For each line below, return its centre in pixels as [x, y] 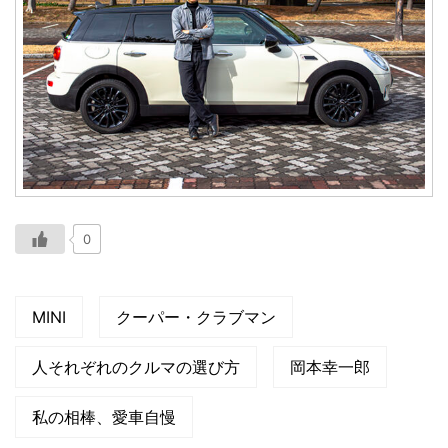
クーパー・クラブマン [196, 317]
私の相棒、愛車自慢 [104, 417]
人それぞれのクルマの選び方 [136, 367]
